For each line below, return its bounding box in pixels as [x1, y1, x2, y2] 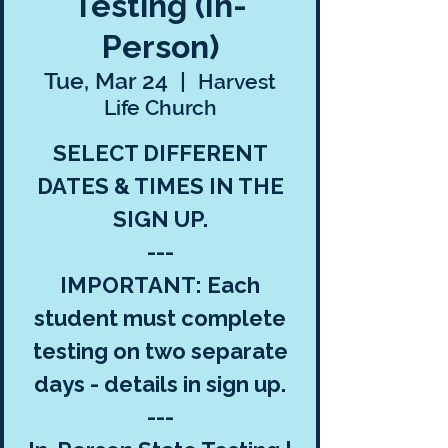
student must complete [34, 305, 286, 331]
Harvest [198, 69, 276, 94]
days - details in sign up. [34, 371, 286, 397]
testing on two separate [32, 338, 288, 364]
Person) [101, 28, 219, 65]
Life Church [103, 95, 217, 120]
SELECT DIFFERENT [52, 140, 268, 166]
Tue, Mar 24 [44, 67, 168, 94]
